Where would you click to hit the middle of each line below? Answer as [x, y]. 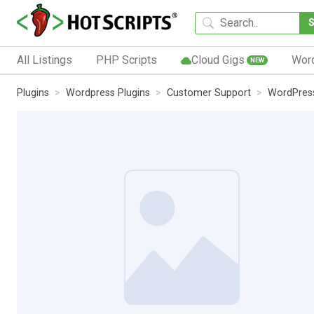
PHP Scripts [126, 60]
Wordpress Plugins [108, 93]
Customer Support [209, 93]
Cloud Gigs [218, 60]
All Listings [45, 60]
